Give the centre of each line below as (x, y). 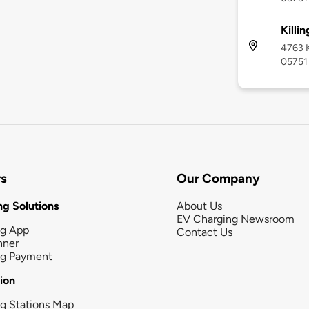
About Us (199, 206)
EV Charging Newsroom (236, 219)
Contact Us (205, 232)
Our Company (218, 179)
